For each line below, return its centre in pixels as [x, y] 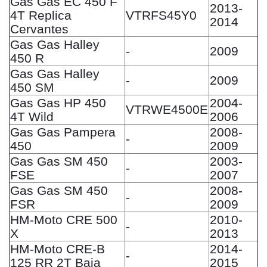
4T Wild [32, 116]
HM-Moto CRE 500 [64, 219]
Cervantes [39, 29]
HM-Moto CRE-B [58, 249]
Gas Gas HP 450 [58, 103]
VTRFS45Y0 [161, 15]
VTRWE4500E [167, 109]
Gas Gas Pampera [63, 132]
